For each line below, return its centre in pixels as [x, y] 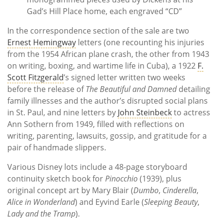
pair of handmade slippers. [57, 147]
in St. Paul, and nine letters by [63, 112]
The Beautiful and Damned [131, 89]
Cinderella [180, 190]
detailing [193, 89]
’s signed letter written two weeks [125, 77]
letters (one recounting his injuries [140, 42]
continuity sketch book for [56, 178]
